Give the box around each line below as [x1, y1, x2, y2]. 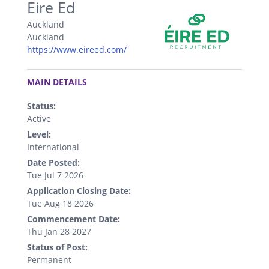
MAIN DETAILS [27, 76, 87, 88]
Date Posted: [27, 157, 80, 169]
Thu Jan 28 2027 [27, 226, 91, 238]
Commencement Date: [27, 213, 120, 225]
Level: [27, 128, 51, 141]
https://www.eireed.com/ [27, 43, 127, 55]
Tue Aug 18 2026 [27, 198, 94, 210]
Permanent [27, 254, 71, 266]
